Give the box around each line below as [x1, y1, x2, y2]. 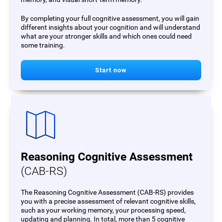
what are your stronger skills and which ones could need [21, 32, 192, 41]
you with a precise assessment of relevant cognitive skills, [21, 197, 196, 206]
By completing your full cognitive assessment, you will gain [21, 14, 200, 23]
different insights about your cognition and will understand [21, 23, 201, 32]
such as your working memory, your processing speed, [21, 206, 186, 215]
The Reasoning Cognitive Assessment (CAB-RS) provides [21, 188, 194, 197]
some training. [21, 41, 65, 50]
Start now [95, 66, 127, 74]
